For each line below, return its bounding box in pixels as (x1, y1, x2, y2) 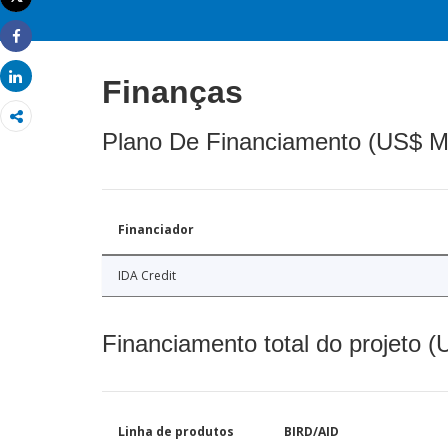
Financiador (118, 221, 194, 239)
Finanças (102, 74, 243, 111)
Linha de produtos (118, 423, 234, 441)
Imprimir (16, 3, 70, 23)
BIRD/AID (284, 423, 339, 441)
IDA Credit (118, 267, 176, 285)
